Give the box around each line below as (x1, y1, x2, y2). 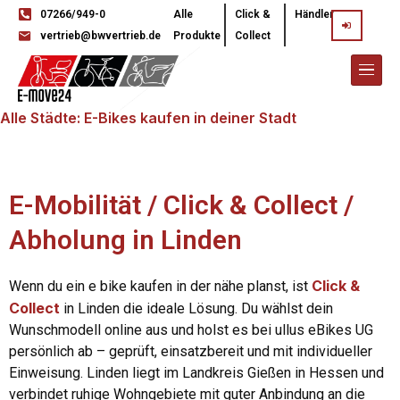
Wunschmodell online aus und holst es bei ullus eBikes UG (9, 321, 373, 339)
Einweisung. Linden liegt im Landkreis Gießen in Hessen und (9, 364, 384, 382)
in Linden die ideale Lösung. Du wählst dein (60, 300, 333, 318)
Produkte (172, 29, 221, 42)
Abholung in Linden (9, 224, 242, 256)
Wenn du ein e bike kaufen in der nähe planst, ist (9, 278, 312, 296)
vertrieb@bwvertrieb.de (40, 29, 161, 42)
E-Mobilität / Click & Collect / (9, 189, 354, 221)
